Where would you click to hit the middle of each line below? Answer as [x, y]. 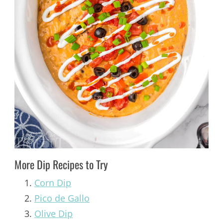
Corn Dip [53, 183]
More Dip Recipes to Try [61, 165]
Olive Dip [53, 214]
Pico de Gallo [62, 198]
